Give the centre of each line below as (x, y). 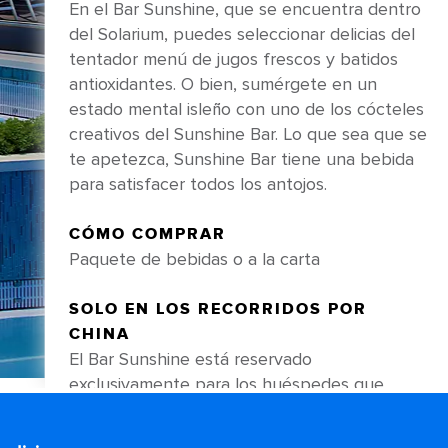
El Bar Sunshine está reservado (190, 359)
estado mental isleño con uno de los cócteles (246, 109)
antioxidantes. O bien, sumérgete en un (222, 84)
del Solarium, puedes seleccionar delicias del (241, 34)
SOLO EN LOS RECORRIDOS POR (217, 309)
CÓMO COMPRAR (147, 234)
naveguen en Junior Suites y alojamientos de (243, 409)
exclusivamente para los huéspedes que (226, 384)
